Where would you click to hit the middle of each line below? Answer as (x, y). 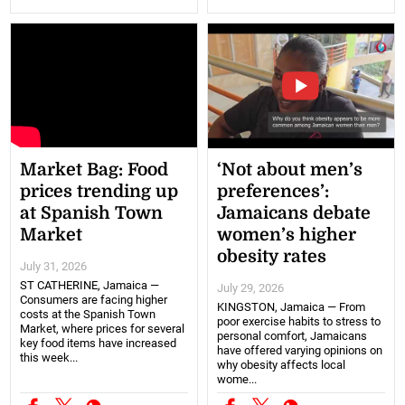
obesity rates (272, 256)
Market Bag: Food (94, 170)
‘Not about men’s (290, 170)
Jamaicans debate (294, 213)
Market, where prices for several (103, 328)
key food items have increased (99, 343)
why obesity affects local (281, 364)
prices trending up (99, 191)
